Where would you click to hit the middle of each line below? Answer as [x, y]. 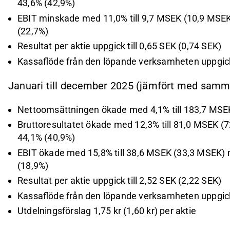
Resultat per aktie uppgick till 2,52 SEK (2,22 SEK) [120, 181]
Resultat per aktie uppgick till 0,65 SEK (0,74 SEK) [120, 46]
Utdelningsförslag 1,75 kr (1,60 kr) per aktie [107, 211]
